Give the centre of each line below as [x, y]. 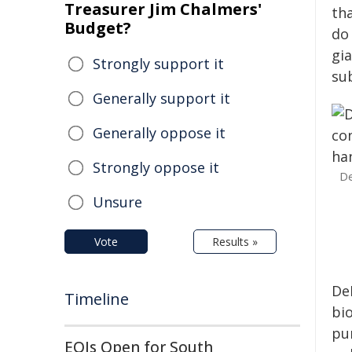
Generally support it [161, 98]
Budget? [98, 28]
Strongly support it [158, 64]
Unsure [117, 202]
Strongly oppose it [156, 167]
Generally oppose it [159, 133]
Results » [235, 242]
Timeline [97, 299]
